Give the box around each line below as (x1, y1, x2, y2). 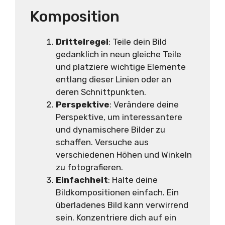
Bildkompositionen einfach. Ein (56, 187, 179, 197)
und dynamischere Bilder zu (56, 124, 165, 135)
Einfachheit (56, 174, 108, 185)
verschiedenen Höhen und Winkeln (56, 149, 192, 160)
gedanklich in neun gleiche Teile (56, 49, 181, 59)
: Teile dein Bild (108, 36, 167, 47)
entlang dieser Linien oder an (56, 74, 171, 84)
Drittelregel (56, 36, 108, 47)
